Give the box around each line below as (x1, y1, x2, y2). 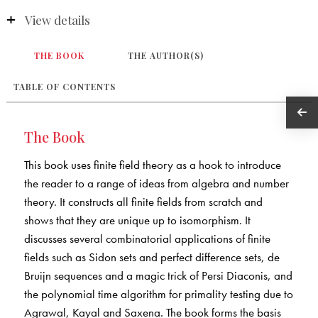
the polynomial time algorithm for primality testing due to (23, 286, 293, 302)
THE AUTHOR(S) (128, 50, 204, 62)
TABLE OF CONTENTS (13, 81, 116, 93)
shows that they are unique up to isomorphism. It (23, 212, 251, 229)
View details (24, 12, 90, 28)
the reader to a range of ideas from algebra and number (23, 175, 289, 192)
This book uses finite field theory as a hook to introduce (23, 157, 281, 173)
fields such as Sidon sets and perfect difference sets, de (23, 249, 280, 265)
